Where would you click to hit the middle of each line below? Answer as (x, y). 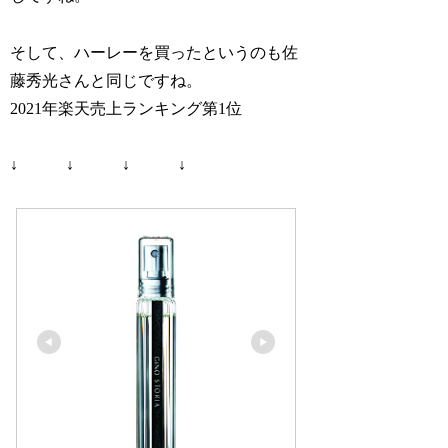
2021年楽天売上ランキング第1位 (126, 108)
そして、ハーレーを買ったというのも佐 (154, 52)
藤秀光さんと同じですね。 (106, 80)
